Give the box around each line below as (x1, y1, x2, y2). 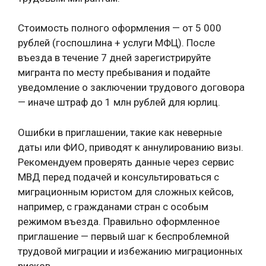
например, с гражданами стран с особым (18, 200, 208, 213)
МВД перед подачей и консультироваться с (18, 170, 219, 183)
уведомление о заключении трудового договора (18, 81, 245, 93)
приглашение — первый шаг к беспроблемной (18, 230, 229, 242)
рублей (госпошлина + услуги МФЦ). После (18, 37, 215, 49)
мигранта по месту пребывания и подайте (18, 66, 210, 78)
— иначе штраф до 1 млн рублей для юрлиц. (18, 96, 220, 108)
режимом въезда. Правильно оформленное (18, 215, 220, 227)
